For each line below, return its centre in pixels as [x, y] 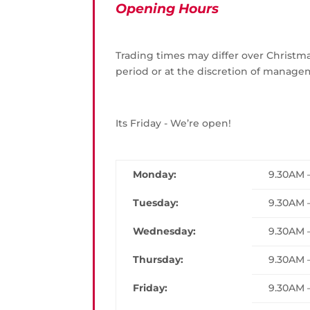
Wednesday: [165, 231]
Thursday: [158, 259]
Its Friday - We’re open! [174, 124]
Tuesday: [156, 202]
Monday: [155, 174]
